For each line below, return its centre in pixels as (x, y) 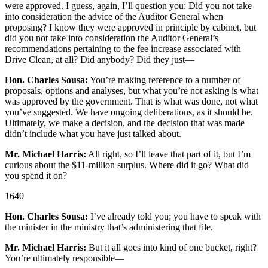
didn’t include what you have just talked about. (93, 134)
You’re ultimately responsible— (65, 258)
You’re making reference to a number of (164, 80)
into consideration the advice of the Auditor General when (114, 17)
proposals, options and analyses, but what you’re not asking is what (132, 91)
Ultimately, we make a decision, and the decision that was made (125, 123)
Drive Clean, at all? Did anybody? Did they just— (100, 60)
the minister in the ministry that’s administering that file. (109, 227)
